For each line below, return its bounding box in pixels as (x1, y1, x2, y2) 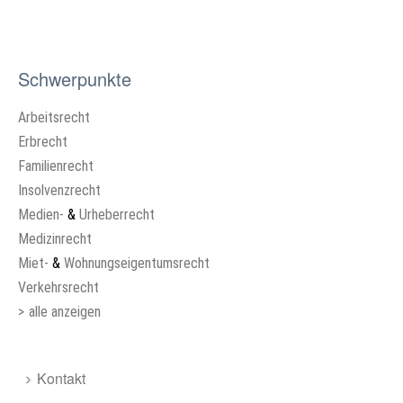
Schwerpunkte (18, 66, 131, 93)
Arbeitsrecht (18, 109, 90, 127)
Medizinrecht (18, 230, 92, 248)
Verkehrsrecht (18, 279, 99, 297)
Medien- (18, 206, 64, 224)
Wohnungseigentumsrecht (64, 255, 210, 273)
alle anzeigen (29, 303, 101, 321)
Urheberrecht (79, 206, 155, 224)
